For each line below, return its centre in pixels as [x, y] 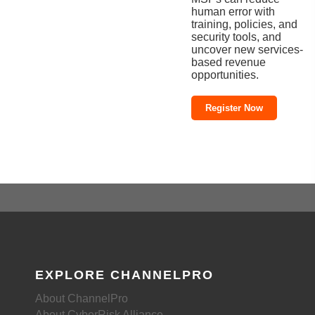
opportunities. [225, 75]
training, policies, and [245, 24]
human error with [233, 11]
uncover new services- [247, 49]
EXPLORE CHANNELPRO [124, 275]
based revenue [229, 62]
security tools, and [237, 37]
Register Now [234, 108]
